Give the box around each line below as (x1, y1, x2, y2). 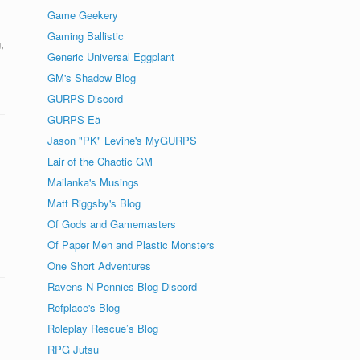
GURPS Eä (47, 112, 101, 128)
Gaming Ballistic (47, 28, 125, 44)
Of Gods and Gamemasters (47, 216, 177, 232)
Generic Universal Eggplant (47, 49, 175, 65)
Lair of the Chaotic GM (47, 153, 153, 170)
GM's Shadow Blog (47, 70, 137, 86)
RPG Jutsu (47, 342, 100, 358)
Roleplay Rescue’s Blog (47, 321, 159, 337)
